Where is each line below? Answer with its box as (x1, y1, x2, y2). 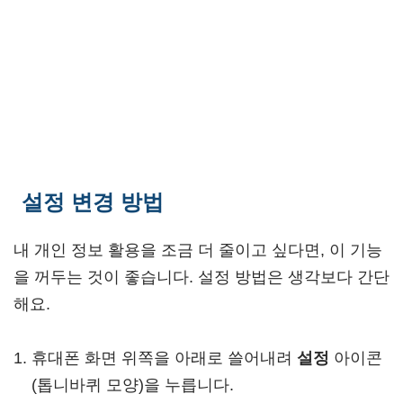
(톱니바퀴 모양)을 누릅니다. (31, 376, 234, 394)
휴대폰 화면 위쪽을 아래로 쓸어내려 (31, 349, 297, 367)
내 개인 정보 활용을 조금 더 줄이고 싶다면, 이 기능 (13, 241, 382, 259)
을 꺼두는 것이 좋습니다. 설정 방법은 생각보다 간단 (13, 268, 390, 286)
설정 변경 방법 (22, 190, 164, 214)
